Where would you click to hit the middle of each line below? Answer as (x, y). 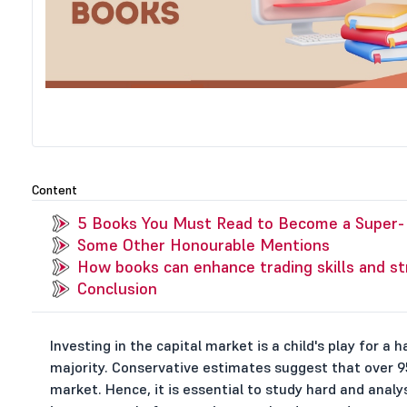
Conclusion (117, 288)
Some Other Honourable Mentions (203, 245)
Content (54, 190)
